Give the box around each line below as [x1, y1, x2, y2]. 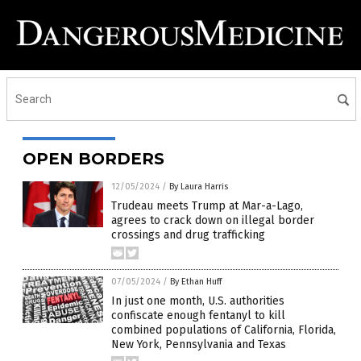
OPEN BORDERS [23, 149, 164, 169]
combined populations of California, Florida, [111, 323, 336, 338]
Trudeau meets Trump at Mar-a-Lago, [111, 199, 303, 214]
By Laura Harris [169, 181, 228, 193]
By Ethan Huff [170, 276, 222, 288]
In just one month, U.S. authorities [111, 294, 284, 309]
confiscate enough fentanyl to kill [111, 309, 285, 323]
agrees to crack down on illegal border [111, 214, 314, 228]
